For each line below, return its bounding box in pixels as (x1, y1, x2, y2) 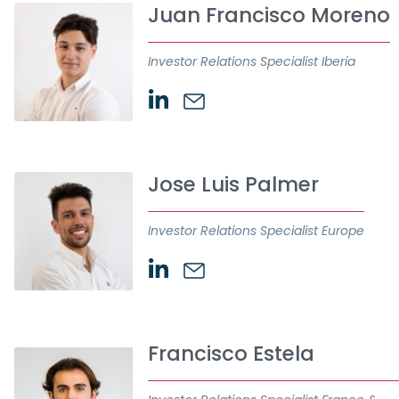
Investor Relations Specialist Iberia (148, 53, 355, 70)
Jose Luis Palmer (148, 170, 319, 199)
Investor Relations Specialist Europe (148, 222, 364, 240)
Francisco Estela (148, 339, 314, 368)
